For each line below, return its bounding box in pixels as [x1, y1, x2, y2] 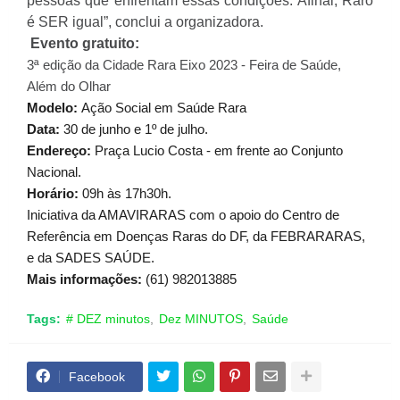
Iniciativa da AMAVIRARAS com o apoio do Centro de [27, 206, 339, 222]
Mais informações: [27, 271, 142, 287]
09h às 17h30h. [79, 185, 171, 201]
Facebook [69, 369, 125, 384]
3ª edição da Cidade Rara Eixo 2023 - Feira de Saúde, [27, 56, 341, 72]
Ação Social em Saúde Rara [78, 99, 246, 115]
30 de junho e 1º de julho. [60, 121, 208, 137]
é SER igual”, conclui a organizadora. [27, 13, 263, 29]
